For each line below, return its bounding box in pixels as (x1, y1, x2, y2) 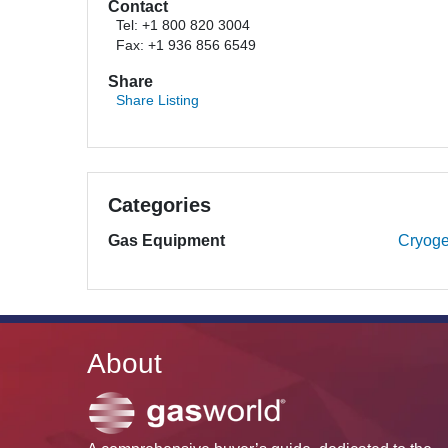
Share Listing (116, 93, 199, 108)
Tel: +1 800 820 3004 (116, 18, 250, 33)
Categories (108, 194, 211, 216)
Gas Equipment (108, 232, 225, 249)
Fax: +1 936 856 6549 (116, 38, 256, 53)
